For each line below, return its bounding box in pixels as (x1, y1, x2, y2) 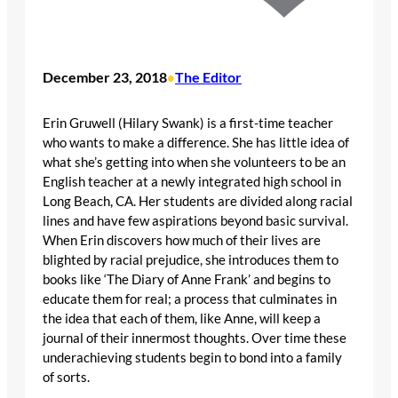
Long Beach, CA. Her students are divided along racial (43, 193, 353, 209)
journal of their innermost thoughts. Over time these (43, 330, 346, 346)
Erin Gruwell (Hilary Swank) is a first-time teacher (43, 115, 333, 131)
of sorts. (43, 369, 90, 385)
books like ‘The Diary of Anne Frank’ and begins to (43, 271, 330, 287)
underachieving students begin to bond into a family (43, 349, 342, 365)
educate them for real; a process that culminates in (43, 291, 337, 306)
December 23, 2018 (43, 68, 167, 86)
